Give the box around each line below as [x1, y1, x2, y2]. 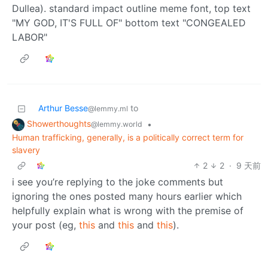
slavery [12, 145, 40, 156]
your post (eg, [12, 219, 79, 232]
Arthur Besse [38, 103, 88, 114]
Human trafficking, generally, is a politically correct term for [12, 132, 243, 143]
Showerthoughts [27, 118, 91, 129]
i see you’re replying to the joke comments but [12, 176, 223, 188]
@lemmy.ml [88, 104, 128, 114]
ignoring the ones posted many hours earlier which [12, 190, 242, 203]
